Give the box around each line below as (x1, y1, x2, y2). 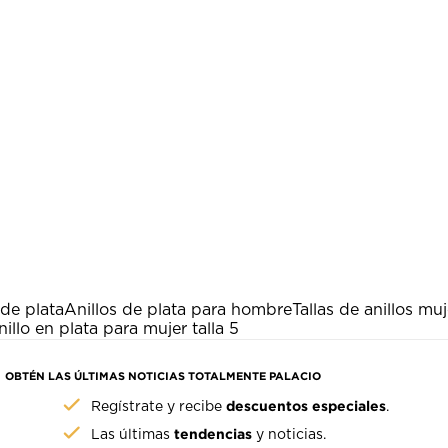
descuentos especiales (226, 397, 387, 413)
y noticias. (252, 427, 327, 442)
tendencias (174, 425, 253, 441)
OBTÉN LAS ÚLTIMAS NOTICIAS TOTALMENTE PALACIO (5, 369, 322, 382)
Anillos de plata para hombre (64, 301, 292, 318)
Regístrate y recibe (91, 399, 227, 414)
